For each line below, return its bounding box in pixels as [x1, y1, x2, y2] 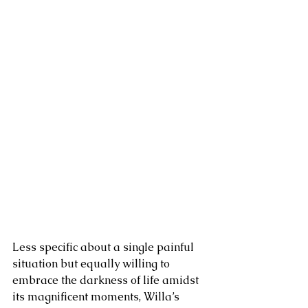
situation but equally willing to [12, 256, 173, 272]
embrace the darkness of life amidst [12, 273, 201, 288]
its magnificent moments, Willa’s [12, 289, 182, 305]
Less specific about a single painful [12, 240, 197, 255]
